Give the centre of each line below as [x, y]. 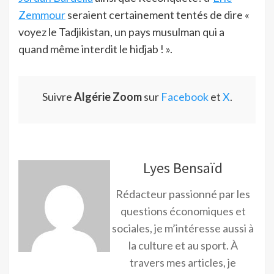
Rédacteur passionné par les [183, 194]
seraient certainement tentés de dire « [157, 15]
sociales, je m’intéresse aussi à [183, 228]
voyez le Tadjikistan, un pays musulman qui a [121, 32]
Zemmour [42, 15]
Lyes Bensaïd [183, 168]
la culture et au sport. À [183, 246]
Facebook [184, 97]
